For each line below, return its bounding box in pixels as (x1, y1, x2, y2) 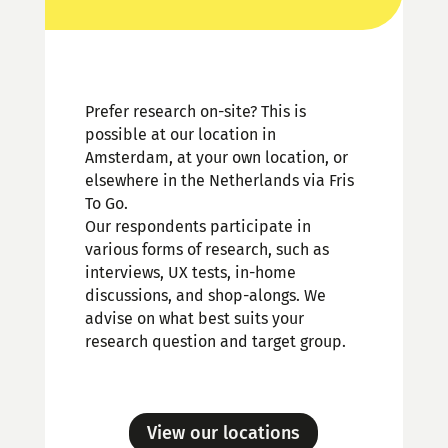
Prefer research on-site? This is (84, 101, 306, 121)
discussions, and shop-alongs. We (84, 285, 326, 305)
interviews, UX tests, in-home (84, 262, 296, 282)
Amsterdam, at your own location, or (84, 147, 348, 167)
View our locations (147, 421, 301, 444)
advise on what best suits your (84, 308, 304, 328)
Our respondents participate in (84, 216, 311, 236)
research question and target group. (84, 331, 346, 351)
